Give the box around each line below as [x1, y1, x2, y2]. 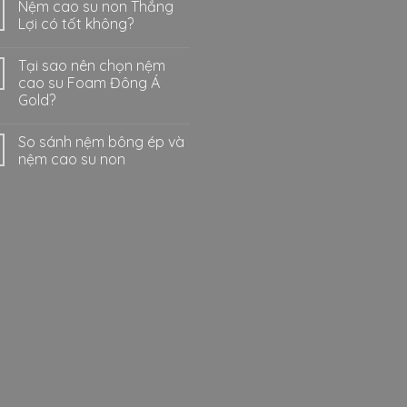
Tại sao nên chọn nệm [18, 56, 165, 75]
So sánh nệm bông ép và [18, 133, 184, 152]
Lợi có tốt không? [18, 15, 134, 34]
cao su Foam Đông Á [18, 74, 160, 93]
